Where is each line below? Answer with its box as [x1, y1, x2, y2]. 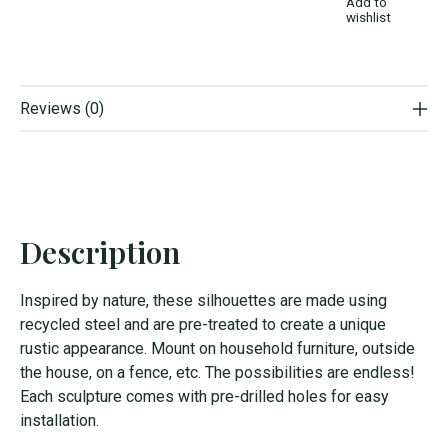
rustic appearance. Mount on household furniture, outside [20, 339, 415, 359]
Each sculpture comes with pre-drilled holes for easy [20, 387, 389, 407]
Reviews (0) [20, 99, 104, 119]
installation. [20, 411, 99, 431]
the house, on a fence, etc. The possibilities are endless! [20, 363, 415, 383]
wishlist [345, 9, 391, 25]
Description [20, 232, 180, 273]
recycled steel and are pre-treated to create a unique [20, 315, 386, 335]
